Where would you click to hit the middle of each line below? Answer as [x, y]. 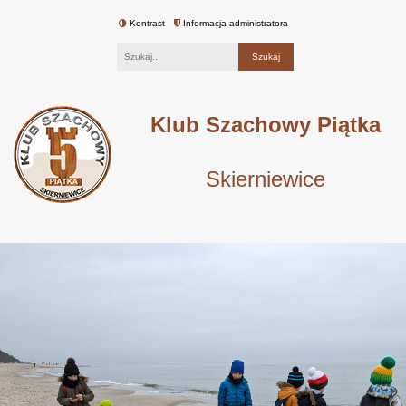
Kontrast [145, 23]
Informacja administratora [234, 23]
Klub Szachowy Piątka [266, 124]
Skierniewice [266, 179]
